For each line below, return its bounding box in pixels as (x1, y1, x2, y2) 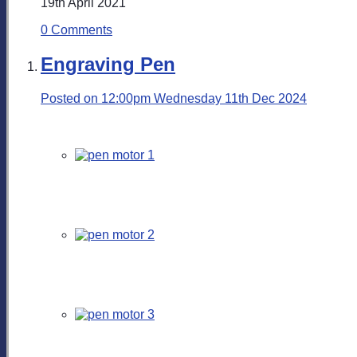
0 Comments (41, 22, 112, 37)
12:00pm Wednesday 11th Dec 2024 (101, 91, 307, 105)
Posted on (41, 91, 101, 105)
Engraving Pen (41, 53, 175, 75)
